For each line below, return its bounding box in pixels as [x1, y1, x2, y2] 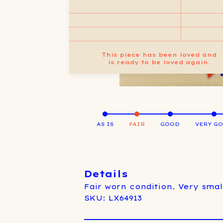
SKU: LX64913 [84, 193, 142, 203]
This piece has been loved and [101, 51, 217, 58]
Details [84, 168, 128, 180]
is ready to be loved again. [108, 58, 210, 66]
